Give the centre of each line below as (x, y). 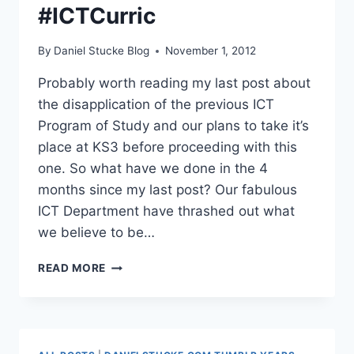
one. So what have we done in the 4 (153, 169)
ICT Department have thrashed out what (166, 211)
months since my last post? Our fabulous (168, 190)
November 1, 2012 (211, 51)
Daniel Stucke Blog (102, 51)
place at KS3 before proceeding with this (168, 147)
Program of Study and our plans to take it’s (173, 126)
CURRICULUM (144, 314)
